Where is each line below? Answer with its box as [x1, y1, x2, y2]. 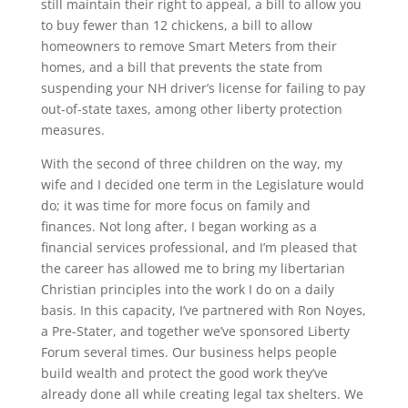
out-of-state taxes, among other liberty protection [40, 100, 342, 118]
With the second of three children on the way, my [40, 155, 342, 173]
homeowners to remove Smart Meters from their [40, 37, 337, 56]
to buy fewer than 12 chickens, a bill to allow [40, 16, 312, 35]
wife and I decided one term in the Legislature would [40, 176, 364, 194]
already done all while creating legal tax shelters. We [40, 385, 363, 403]
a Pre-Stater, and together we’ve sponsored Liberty [40, 322, 350, 341]
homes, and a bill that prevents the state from [40, 58, 322, 76]
